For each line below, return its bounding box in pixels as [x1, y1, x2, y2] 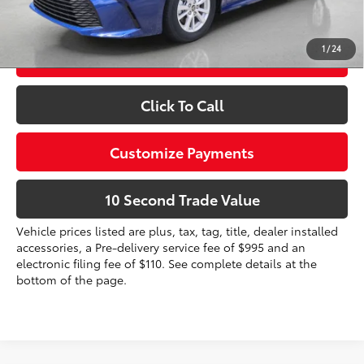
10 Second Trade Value [104, 188, 260, 210]
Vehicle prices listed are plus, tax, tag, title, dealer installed [16, 222, 339, 239]
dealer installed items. [16, 5, 138, 22]
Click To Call [140, 93, 224, 115]
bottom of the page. [16, 271, 128, 288]
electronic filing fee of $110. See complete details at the [16, 254, 318, 271]
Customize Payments [110, 141, 254, 162]
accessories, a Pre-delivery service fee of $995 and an [16, 238, 306, 255]
